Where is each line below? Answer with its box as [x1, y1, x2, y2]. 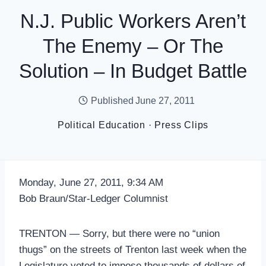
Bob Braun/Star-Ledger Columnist [19, 193, 168, 204]
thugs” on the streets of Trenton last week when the [19, 244, 246, 255]
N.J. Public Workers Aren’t [20, 9, 246, 32]
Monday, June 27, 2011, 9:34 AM [19, 177, 163, 188]
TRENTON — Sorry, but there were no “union [19, 228, 220, 239]
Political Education [57, 119, 145, 130]
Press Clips [154, 119, 209, 130]
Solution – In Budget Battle [19, 59, 247, 82]
